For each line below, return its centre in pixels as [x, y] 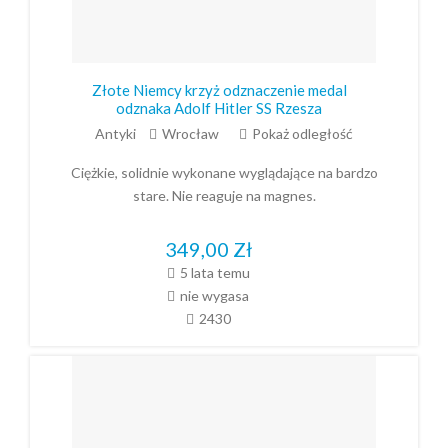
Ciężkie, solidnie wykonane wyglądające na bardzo [224, 173]
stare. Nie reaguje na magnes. [224, 196]
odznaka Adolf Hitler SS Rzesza [219, 108]
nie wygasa [214, 295]
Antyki [115, 134]
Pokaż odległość [302, 134]
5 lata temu [214, 272]
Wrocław [190, 134]
